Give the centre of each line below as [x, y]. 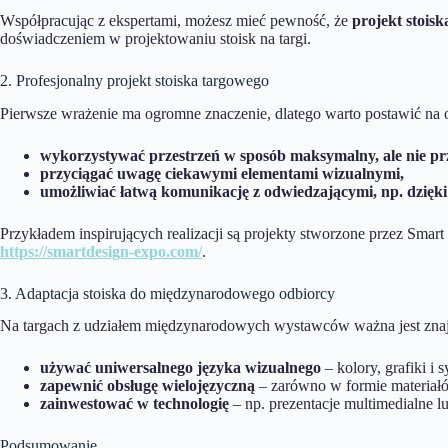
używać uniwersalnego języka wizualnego [180, 368]
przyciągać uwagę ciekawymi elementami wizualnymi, [222, 173]
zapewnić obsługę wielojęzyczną [147, 386]
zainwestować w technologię [134, 404]
